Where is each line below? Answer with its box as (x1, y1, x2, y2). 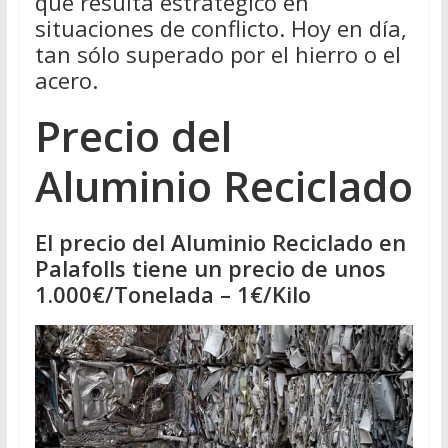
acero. (34, 65, 98, 95)
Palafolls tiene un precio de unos (34, 253, 386, 283)
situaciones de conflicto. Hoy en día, (34, 13, 407, 43)
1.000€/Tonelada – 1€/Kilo (34, 279, 311, 309)
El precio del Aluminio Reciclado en (34, 227, 406, 257)
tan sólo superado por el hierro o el (34, 39, 401, 69)
